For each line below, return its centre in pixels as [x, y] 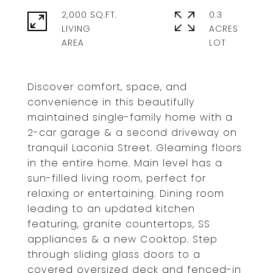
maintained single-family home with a [130, 117]
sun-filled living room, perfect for [117, 178]
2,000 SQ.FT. [89, 15]
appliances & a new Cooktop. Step [122, 239]
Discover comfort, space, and [107, 87]
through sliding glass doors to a [114, 254]
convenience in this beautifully [111, 102]
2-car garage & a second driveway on [132, 133]
